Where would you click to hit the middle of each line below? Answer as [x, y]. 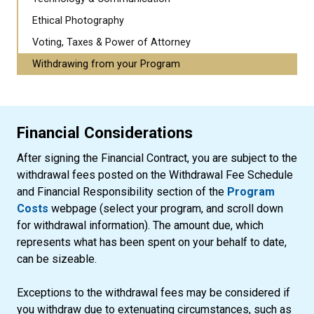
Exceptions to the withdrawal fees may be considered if [153, 293]
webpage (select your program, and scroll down [166, 209]
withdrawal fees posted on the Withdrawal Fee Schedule [155, 175]
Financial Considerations [105, 132]
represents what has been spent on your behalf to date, [152, 242]
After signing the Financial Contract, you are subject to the [157, 158]
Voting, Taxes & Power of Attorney [111, 42]
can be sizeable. [57, 259]
